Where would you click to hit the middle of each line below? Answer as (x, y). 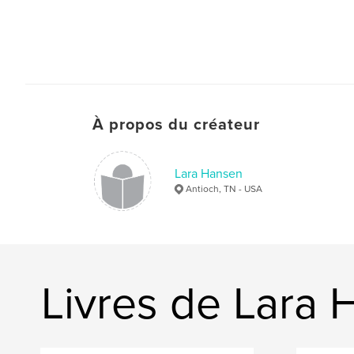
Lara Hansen (209, 173)
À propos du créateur (176, 124)
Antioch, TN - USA (224, 188)
